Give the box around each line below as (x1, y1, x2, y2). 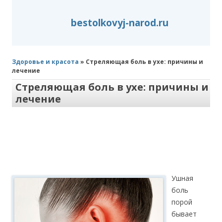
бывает (171, 209, 197, 219)
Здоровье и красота (12, 57, 79, 66)
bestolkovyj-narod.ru (70, 16, 168, 29)
